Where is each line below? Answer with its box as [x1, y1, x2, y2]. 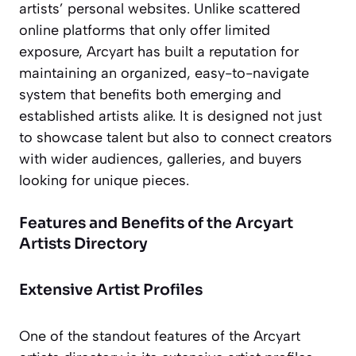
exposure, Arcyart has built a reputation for [19, 43, 299, 61]
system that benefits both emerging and [19, 86, 281, 104]
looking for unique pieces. [19, 172, 189, 190]
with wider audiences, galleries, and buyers [19, 150, 302, 168]
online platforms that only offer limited [19, 21, 270, 40]
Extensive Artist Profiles [19, 281, 203, 300]
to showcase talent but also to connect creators [19, 129, 332, 147]
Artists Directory [19, 234, 148, 254]
